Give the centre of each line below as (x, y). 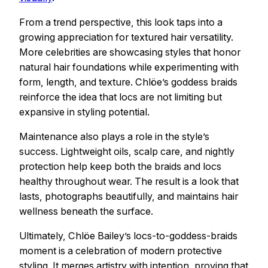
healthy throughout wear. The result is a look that (129, 181)
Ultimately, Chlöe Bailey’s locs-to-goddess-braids (128, 236)
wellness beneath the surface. (86, 211)
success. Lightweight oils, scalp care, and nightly (127, 151)
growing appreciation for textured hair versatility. (126, 37)
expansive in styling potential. (84, 112)
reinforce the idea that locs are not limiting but (121, 97)
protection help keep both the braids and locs (120, 166)
